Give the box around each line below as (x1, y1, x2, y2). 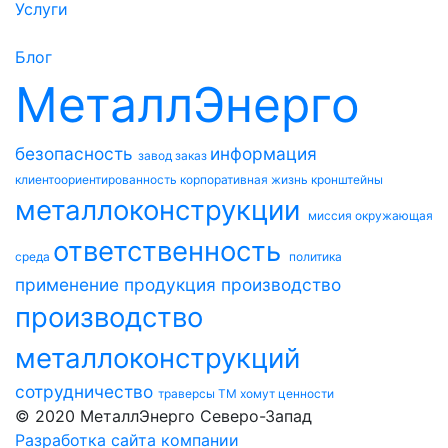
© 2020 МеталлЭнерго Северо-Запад (15, 405, 312, 426)
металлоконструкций (15, 340, 300, 375)
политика (289, 248, 342, 264)
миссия (308, 207, 355, 223)
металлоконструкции (15, 192, 308, 227)
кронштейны (311, 171, 383, 187)
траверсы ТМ (158, 385, 240, 401)
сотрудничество (15, 380, 158, 402)
